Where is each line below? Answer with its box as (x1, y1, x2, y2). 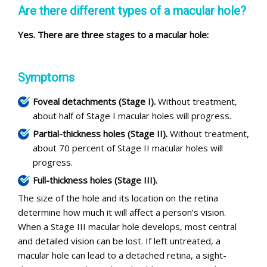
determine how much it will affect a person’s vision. (18, 206, 226, 218)
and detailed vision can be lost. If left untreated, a (18, 235, 221, 247)
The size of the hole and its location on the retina (18, 192, 218, 204)
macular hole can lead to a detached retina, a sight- (18, 249, 226, 261)
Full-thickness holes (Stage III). (33, 174, 157, 186)
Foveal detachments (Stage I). (33, 95, 156, 107)
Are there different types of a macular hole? (18, 4, 246, 18)
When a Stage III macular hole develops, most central (18, 221, 237, 232)
